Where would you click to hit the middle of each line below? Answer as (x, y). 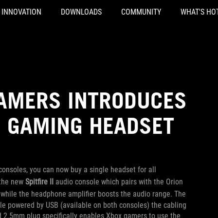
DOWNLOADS (81, 12)
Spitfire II (39, 182)
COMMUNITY (141, 12)
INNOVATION (21, 12)
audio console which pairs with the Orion (118, 182)
